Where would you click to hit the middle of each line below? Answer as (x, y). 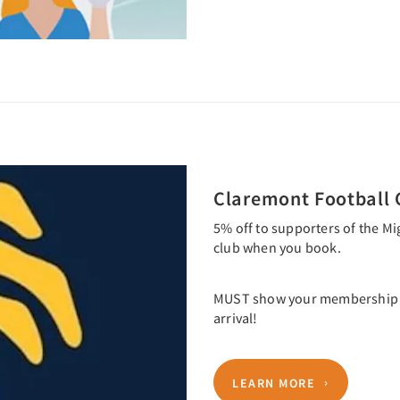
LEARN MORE (274, 383)
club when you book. (277, 247)
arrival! (237, 317)
